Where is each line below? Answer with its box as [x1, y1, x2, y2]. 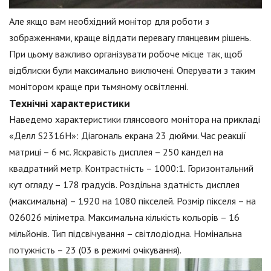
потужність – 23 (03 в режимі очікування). [9, 243, 181, 256]
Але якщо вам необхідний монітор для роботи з [9, 15, 209, 27]
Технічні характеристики [9, 96, 130, 110]
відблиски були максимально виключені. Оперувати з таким [9, 64, 255, 76]
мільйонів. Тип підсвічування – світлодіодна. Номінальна [9, 227, 242, 240]
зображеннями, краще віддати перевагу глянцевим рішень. [9, 31, 250, 44]
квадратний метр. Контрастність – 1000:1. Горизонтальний [9, 162, 253, 174]
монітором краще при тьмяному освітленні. [9, 80, 188, 93]
